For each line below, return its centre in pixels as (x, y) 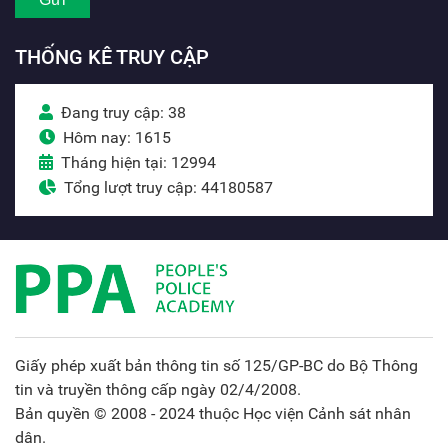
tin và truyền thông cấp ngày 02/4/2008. (158, 390)
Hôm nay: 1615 (117, 138)
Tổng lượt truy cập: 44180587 (168, 188)
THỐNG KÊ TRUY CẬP (112, 57)
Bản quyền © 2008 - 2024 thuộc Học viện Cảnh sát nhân (213, 414)
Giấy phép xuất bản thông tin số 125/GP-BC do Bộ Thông (216, 366)
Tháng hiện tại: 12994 (138, 163)
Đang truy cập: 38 (123, 113)
